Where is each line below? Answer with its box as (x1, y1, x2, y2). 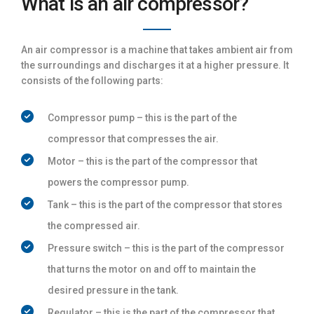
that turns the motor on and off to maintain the (48, 263, 256, 275)
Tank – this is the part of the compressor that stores (48, 198, 282, 210)
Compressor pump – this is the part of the (48, 111, 237, 123)
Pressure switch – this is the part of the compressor (48, 242, 285, 254)
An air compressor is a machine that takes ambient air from (21, 43, 293, 55)
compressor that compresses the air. (48, 132, 219, 144)
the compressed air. (48, 219, 140, 231)
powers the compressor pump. (48, 176, 189, 188)
